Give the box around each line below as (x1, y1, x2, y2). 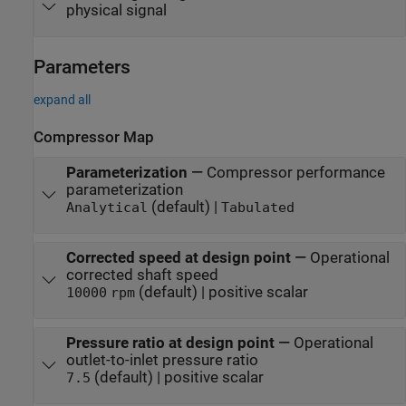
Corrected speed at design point (65, 248, 291, 266)
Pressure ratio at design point (65, 333, 275, 352)
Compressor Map (34, 129, 154, 147)
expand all (34, 92, 91, 108)
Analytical (65, 199, 148, 215)
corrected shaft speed (65, 266, 218, 284)
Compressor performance (206, 163, 385, 181)
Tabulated (220, 199, 295, 215)
